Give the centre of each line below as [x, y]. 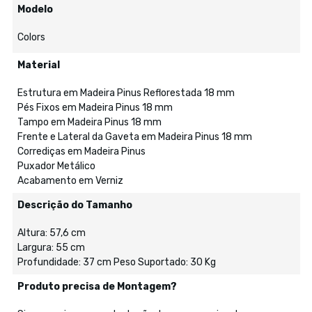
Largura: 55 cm [51, 247]
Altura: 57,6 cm [51, 233]
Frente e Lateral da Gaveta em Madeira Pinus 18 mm [134, 136]
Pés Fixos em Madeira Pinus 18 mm [95, 107]
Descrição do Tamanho [75, 205]
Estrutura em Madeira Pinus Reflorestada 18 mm [126, 93]
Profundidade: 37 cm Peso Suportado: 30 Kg [116, 262]
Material [38, 65]
